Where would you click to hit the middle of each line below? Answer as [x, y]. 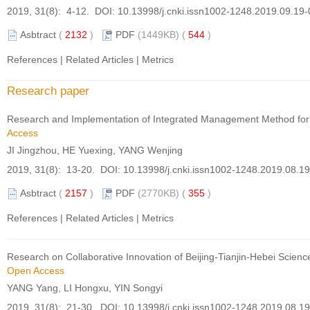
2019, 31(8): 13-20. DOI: [65, 170]
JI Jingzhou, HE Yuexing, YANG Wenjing [95, 150]
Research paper [48, 91]
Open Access [36, 271]
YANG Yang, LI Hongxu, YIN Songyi [85, 288]
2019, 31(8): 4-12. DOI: [62, 11]
